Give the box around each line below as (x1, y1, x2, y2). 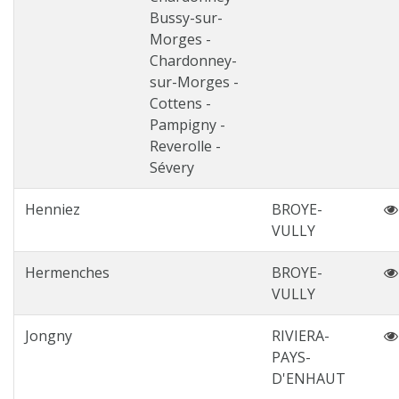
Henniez (25, 199, 80, 219)
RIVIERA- (272, 326, 330, 346)
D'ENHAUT (272, 369, 346, 388)
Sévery (150, 158, 194, 177)
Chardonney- (150, 51, 237, 70)
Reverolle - (150, 136, 221, 156)
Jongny (25, 326, 72, 346)
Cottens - (150, 94, 211, 113)
